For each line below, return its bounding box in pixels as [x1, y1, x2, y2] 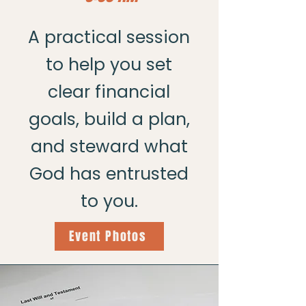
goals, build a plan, [28, 107, 190, 131]
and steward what [30, 135, 188, 158]
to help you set [46, 53, 172, 76]
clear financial [48, 80, 170, 104]
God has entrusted [29, 162, 189, 186]
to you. [80, 189, 138, 213]
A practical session [28, 25, 190, 49]
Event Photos [69, 227, 147, 245]
